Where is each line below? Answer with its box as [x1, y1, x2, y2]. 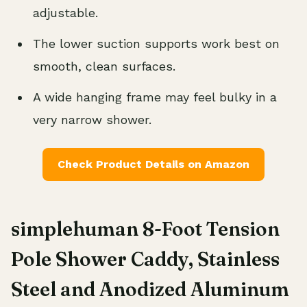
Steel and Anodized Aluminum [11, 277, 289, 301]
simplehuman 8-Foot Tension [11, 217, 280, 241]
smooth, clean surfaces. [33, 58, 175, 73]
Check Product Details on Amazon [58, 157, 249, 171]
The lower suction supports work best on [33, 36, 280, 51]
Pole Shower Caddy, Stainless [11, 247, 280, 271]
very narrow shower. [33, 112, 151, 127]
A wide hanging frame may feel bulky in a [33, 89, 277, 104]
